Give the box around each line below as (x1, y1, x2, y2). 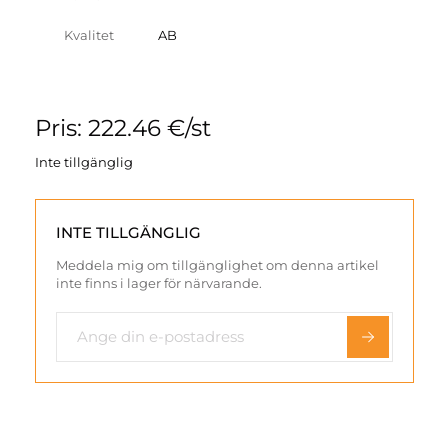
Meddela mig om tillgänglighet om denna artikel (55, 256, 379, 273)
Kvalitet (64, 26, 114, 43)
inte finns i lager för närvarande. (55, 274, 262, 291)
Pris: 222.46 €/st (34, 113, 211, 142)
